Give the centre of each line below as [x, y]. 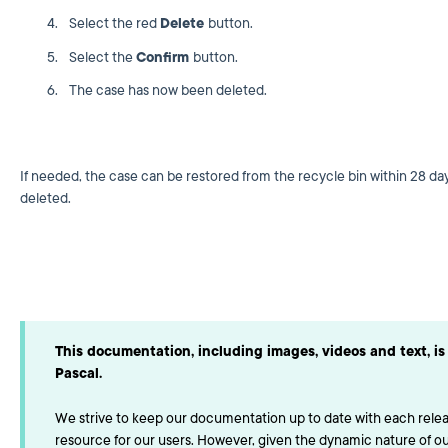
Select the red [114, 24]
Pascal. [78, 374]
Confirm [164, 57]
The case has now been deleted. [167, 90]
